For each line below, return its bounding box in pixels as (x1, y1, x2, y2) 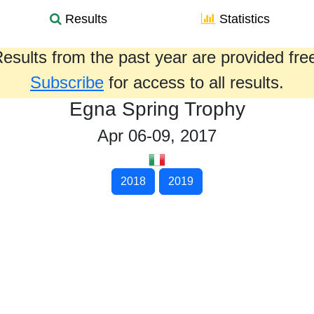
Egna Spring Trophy (69, 98, 245, 120)
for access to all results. (104, 73, 284, 92)
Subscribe (30, 73, 104, 92)
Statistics (216, 12, 270, 26)
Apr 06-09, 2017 (97, 126, 217, 145)
